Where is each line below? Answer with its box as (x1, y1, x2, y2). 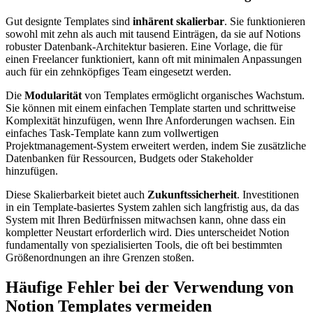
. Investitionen (237, 189, 299, 201)
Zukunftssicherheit (147, 189, 237, 201)
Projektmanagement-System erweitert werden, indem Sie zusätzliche (6, 140, 306, 152)
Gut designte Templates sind (6, 15, 133, 28)
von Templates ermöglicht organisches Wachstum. (82, 89, 305, 102)
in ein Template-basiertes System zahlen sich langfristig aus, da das (6, 201, 299, 214)
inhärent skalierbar (133, 15, 224, 28)
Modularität (24, 89, 82, 102)
